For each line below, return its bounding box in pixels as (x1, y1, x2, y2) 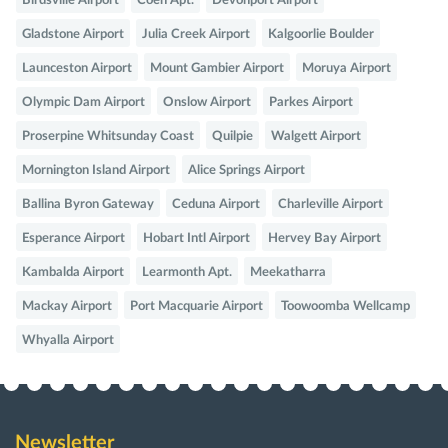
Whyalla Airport (22, 334, 114, 348)
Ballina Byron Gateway (22, 198, 154, 212)
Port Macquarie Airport (130, 300, 263, 314)
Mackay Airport (22, 300, 112, 314)
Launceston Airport (22, 62, 132, 76)
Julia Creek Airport (142, 28, 250, 42)
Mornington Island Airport (22, 164, 170, 178)
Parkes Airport (269, 96, 353, 110)
